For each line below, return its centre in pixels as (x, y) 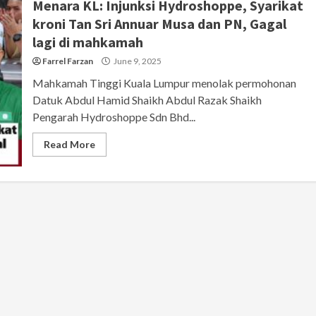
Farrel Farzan (67, 61)
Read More (69, 144)
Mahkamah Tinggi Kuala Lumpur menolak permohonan (164, 83)
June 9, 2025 (136, 61)
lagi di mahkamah (87, 42)
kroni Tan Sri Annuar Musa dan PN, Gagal (159, 23)
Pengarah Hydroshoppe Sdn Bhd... (114, 116)
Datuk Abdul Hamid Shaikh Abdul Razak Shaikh (147, 99)
